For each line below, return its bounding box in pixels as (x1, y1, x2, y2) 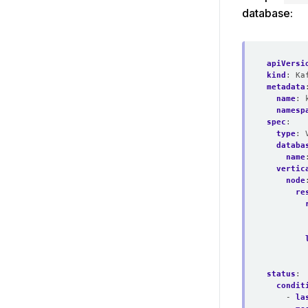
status (267, 269, 296, 278)
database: (242, 6, 293, 20)
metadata (267, 82, 305, 91)
